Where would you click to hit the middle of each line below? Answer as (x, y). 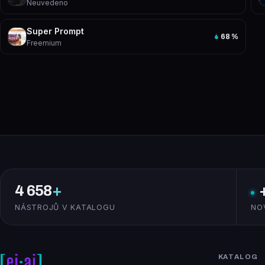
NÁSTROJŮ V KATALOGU (65, 207)
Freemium (44, 43)
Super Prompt (55, 31)
